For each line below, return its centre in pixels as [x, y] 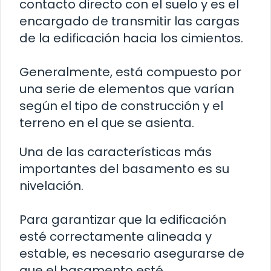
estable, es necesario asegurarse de [132, 253]
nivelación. [51, 185]
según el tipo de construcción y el [121, 106]
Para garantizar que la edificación [123, 219]
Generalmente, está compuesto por [130, 72]
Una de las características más [116, 152]
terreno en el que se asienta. [107, 122]
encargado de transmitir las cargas [129, 21]
